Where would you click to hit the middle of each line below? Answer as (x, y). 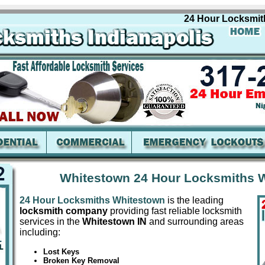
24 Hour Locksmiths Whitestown (92, 201)
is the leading (194, 201)
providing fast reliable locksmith (175, 211)
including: (40, 232)
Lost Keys (61, 252)
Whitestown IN (114, 222)
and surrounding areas (195, 222)
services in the (51, 222)
